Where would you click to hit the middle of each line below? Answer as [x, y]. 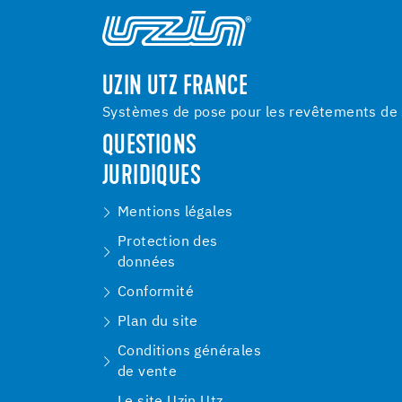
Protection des [168, 242]
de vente [148, 372]
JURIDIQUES [152, 178]
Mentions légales [175, 213]
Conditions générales [189, 352]
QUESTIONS [150, 148]
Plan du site [158, 322]
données [147, 263]
